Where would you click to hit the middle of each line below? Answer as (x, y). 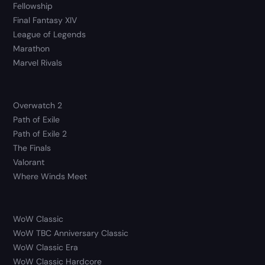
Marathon (32, 49)
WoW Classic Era (46, 248)
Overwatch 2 (38, 106)
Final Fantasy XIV (45, 20)
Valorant (29, 162)
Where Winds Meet (50, 177)
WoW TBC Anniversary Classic (71, 233)
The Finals (32, 148)
